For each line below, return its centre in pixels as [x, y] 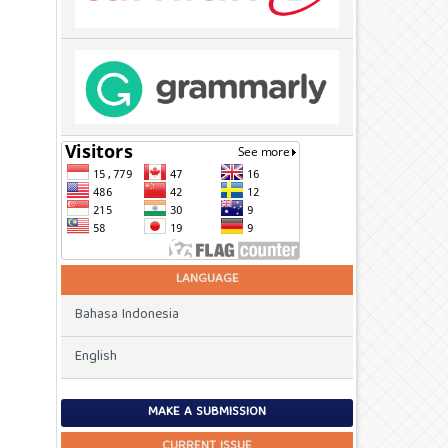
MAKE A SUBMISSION [207, 412]
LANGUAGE [207, 279]
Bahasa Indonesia [127, 315]
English [96, 357]
